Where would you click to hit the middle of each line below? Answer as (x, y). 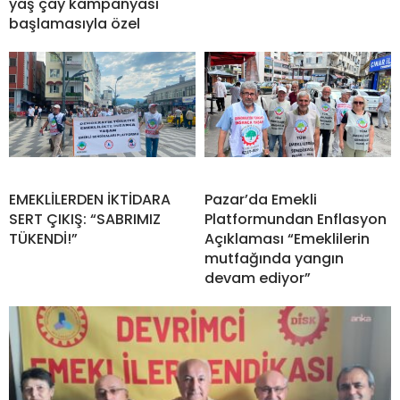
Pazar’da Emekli (261, 200)
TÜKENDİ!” (43, 239)
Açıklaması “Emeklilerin (287, 239)
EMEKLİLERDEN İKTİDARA (90, 200)
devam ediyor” (258, 279)
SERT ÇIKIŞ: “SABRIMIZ (85, 220)
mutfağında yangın (274, 259)
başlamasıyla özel (75, 24)
